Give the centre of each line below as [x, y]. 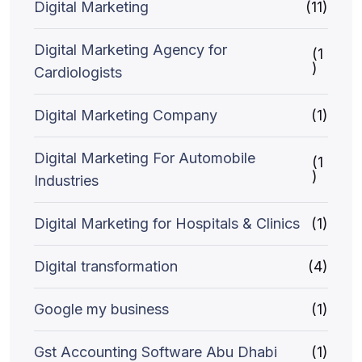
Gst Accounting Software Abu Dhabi [156, 352]
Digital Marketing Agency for [130, 50]
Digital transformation [106, 266]
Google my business [101, 309]
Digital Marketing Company [126, 115]
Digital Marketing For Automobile [145, 158]
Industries [66, 181]
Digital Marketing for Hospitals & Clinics [167, 223]
